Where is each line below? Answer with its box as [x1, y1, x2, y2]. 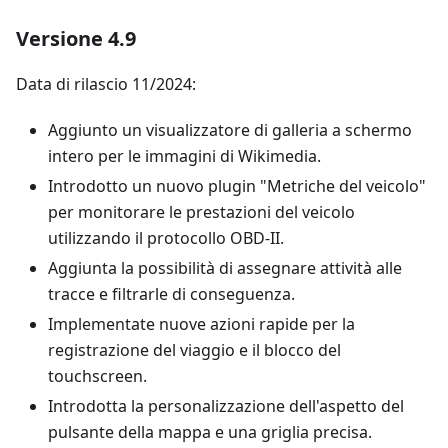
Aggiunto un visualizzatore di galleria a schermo [48, 119, 412, 141]
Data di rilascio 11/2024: [16, 73, 196, 95]
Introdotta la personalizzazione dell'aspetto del [48, 395, 404, 417]
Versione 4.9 [16, 25, 136, 52]
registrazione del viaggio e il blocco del [48, 339, 341, 361]
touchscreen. [48, 365, 147, 387]
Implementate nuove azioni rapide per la [48, 313, 355, 335]
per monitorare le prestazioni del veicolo [48, 201, 355, 223]
